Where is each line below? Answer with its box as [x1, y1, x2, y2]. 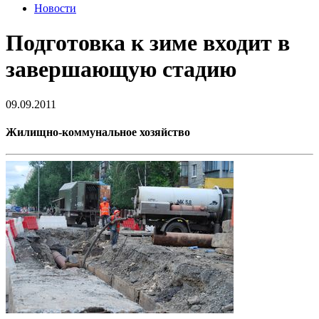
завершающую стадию [6, 56, 236, 83]
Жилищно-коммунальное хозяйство [6, 126, 190, 139]
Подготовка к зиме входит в [6, 30, 290, 56]
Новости [34, 2, 76, 14]
